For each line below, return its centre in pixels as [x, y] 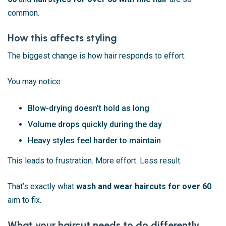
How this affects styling [62, 38]
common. [23, 13]
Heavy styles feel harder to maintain [94, 141]
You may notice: [35, 82]
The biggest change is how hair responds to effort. [97, 56]
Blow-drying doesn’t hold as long [89, 108]
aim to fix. [24, 200]
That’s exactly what [42, 187]
